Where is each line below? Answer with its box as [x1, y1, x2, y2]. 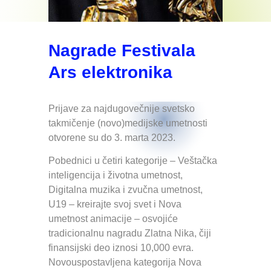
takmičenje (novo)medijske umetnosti [48, 118, 207, 128]
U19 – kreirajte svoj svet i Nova [48, 199, 181, 210]
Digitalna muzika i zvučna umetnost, [48, 184, 203, 195]
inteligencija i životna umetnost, [48, 170, 183, 181]
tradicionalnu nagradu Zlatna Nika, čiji [48, 228, 211, 239]
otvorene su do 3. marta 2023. [48, 132, 175, 143]
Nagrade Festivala [48, 41, 195, 60]
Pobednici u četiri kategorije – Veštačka [48, 155, 217, 166]
